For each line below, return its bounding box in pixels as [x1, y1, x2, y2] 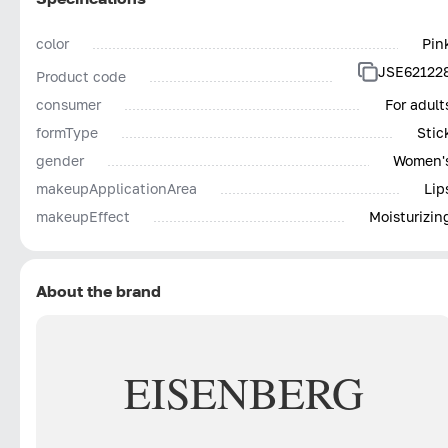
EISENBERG [124, 363, 364, 422]
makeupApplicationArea [36, 179, 197, 197]
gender [36, 151, 84, 169]
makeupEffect [36, 207, 130, 225]
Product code [36, 67, 126, 85]
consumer [36, 95, 101, 113]
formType [36, 123, 98, 141]
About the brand [36, 280, 161, 301]
